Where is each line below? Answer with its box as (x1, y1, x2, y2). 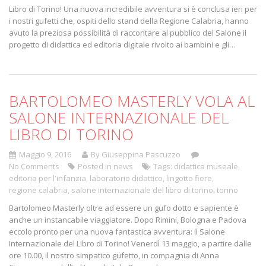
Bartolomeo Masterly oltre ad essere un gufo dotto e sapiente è (9, 202, 239, 213)
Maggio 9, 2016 (19, 148, 71, 160)
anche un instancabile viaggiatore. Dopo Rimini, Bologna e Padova (9, 214, 246, 225)
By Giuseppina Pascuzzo (91, 148, 180, 160)
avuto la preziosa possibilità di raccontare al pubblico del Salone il (9, 27, 246, 38)
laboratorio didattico (90, 172, 163, 183)
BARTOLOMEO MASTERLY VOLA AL (9, 90, 255, 112)
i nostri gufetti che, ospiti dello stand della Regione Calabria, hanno (9, 15, 249, 26)
